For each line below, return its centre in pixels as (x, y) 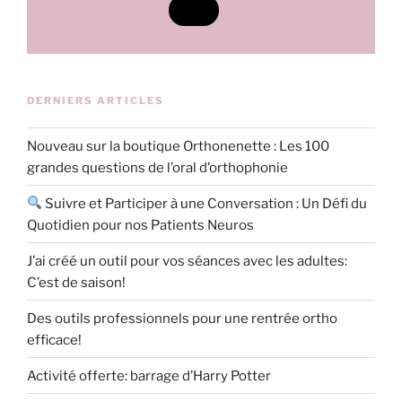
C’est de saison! (76, 282)
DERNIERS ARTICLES (96, 101)
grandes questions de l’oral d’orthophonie (157, 167)
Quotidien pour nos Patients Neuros (140, 225)
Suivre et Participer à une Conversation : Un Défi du (205, 203)
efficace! (54, 340)
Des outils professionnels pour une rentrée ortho (182, 318)
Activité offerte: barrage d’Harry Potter (149, 376)
